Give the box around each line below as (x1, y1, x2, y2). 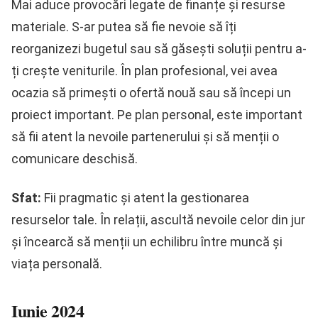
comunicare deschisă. (11, 151, 138, 167)
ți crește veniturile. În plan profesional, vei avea (11, 63, 278, 79)
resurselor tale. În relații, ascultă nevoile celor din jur (11, 212, 305, 228)
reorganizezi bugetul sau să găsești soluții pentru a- (11, 41, 307, 57)
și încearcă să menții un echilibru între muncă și (11, 234, 283, 250)
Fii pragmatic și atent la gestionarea (41, 190, 249, 206)
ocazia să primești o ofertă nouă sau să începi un (11, 85, 291, 101)
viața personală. (11, 256, 102, 272)
